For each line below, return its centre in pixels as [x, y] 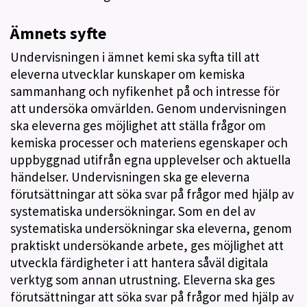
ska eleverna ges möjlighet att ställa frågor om [138, 125]
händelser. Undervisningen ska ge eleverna [130, 177]
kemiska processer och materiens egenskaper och [149, 143]
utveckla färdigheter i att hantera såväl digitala [139, 262]
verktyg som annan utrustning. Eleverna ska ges [143, 280]
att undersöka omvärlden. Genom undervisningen [148, 108]
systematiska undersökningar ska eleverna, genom [151, 228]
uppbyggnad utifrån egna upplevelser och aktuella [150, 160]
